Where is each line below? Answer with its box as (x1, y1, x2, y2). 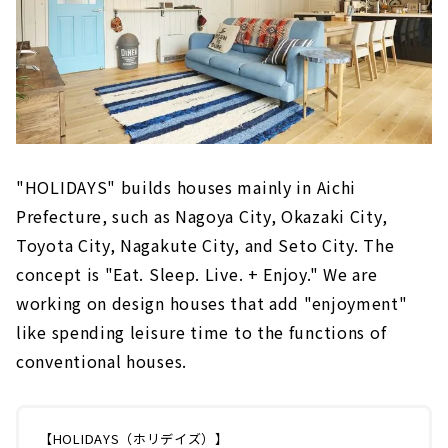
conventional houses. (16, 349, 187, 374)
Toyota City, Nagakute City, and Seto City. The (16, 233, 395, 258)
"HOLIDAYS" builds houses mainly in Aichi (16, 175, 357, 200)
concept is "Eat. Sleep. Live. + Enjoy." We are (16, 262, 378, 287)
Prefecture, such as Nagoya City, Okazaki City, (16, 204, 388, 229)
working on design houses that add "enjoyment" (16, 291, 408, 316)
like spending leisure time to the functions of (16, 320, 387, 345)
